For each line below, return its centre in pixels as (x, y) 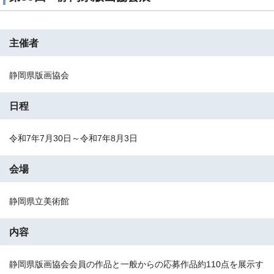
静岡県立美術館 (43, 202)
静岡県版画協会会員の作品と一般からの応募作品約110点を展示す (136, 265)
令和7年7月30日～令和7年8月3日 (73, 139)
